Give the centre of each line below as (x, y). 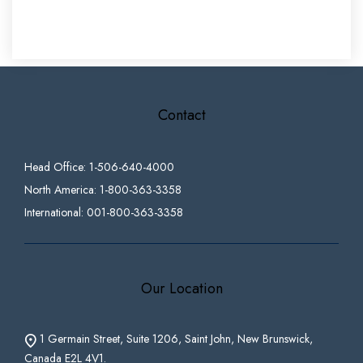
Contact (181, 115)
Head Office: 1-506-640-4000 (99, 167)
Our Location (181, 288)
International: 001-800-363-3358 (104, 212)
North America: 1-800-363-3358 (103, 190)
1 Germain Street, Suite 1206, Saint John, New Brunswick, (176, 339)
